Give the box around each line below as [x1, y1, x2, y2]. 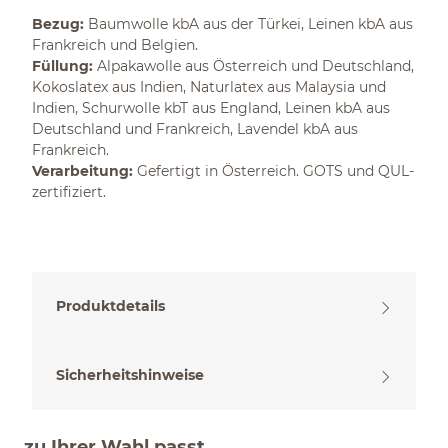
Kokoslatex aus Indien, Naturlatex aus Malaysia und [32, 78, 386, 96]
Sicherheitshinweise [56, 366, 204, 384]
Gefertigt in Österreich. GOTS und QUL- [133, 162, 414, 180]
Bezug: [32, 15, 84, 33]
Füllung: [32, 57, 93, 75]
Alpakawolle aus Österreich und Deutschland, [93, 57, 414, 75]
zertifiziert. [32, 183, 106, 201]
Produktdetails [56, 297, 165, 315]
